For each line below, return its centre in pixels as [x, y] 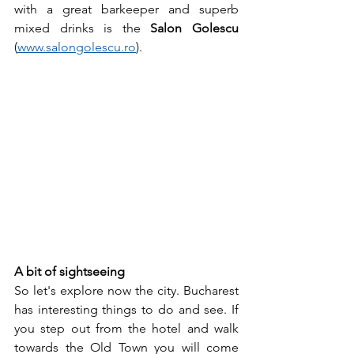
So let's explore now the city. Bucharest [126, 290]
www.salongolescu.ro [77, 47]
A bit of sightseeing [71, 271]
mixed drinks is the [83, 28]
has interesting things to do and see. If [126, 309]
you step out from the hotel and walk [126, 328]
